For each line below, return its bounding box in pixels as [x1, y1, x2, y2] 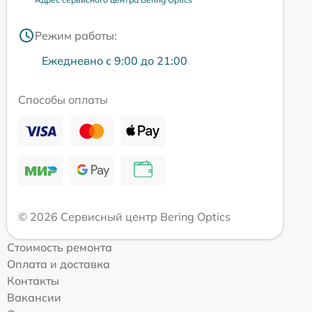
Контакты [7, 274, 59, 288]
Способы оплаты [18, 93, 108, 107]
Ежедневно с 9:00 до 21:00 [42, 54, 187, 68]
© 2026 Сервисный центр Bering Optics [18, 210, 231, 224]
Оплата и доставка [7, 257, 110, 271]
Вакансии [7, 290, 61, 304]
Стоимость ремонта [7, 240, 112, 254]
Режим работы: [35, 29, 117, 42]
